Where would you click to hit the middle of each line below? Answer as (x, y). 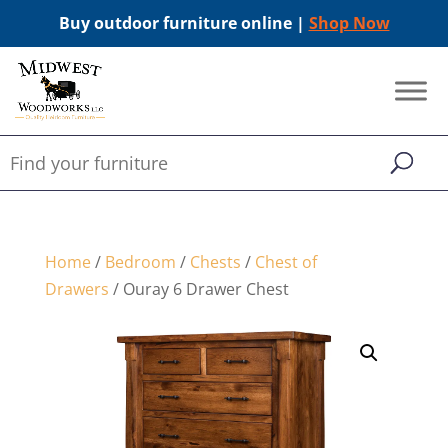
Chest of (285, 262)
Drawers (76, 289)
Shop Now (349, 23)
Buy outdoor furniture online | (183, 23)
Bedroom (140, 262)
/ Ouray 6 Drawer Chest (198, 289)
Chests (215, 262)
